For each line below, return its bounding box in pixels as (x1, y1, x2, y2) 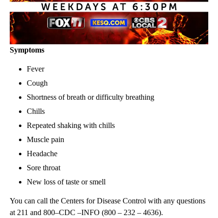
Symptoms (10, 46, 44, 54)
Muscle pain (27, 135, 64, 144)
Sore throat (27, 163, 60, 172)
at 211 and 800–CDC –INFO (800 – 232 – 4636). (10, 208, 163, 217)
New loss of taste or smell (27, 178, 106, 186)
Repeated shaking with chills (27, 121, 115, 130)
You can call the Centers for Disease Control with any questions (10, 197, 205, 205)
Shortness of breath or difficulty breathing (27, 93, 154, 102)
